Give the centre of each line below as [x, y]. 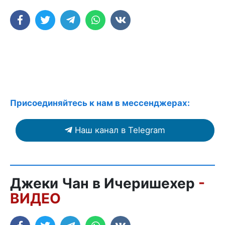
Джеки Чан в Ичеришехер [104, 183]
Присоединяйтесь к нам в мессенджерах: [100, 103]
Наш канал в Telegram [120, 130]
